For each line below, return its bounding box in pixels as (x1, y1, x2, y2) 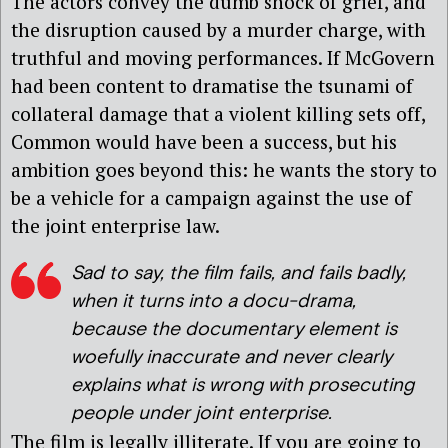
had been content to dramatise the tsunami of (11, 73, 413, 99)
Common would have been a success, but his (11, 129, 397, 155)
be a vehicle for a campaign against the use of (11, 185, 412, 211)
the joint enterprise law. (11, 213, 220, 239)
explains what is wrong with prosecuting (71, 372, 414, 398)
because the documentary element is (71, 316, 397, 342)
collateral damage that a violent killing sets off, (11, 101, 425, 127)
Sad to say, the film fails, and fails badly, (71, 260, 406, 286)
